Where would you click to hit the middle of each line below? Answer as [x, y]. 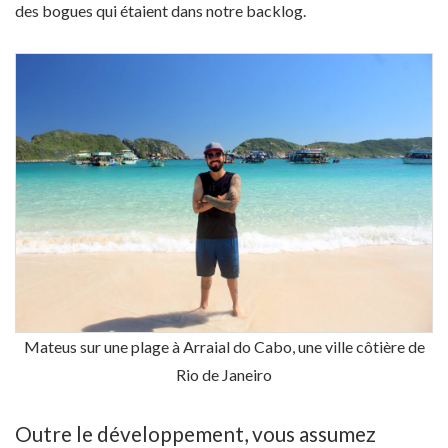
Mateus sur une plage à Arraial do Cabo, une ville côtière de [224, 346]
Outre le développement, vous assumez [195, 433]
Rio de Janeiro [224, 374]
